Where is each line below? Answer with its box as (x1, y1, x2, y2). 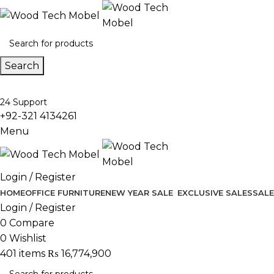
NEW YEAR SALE (105, 188, 173, 198)
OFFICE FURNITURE (25, 188, 105, 198)
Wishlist (9, 232, 46, 244)
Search (5, 60, 39, 72)
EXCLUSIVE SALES (177, 188, 253, 198)
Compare (9, 217, 54, 229)
